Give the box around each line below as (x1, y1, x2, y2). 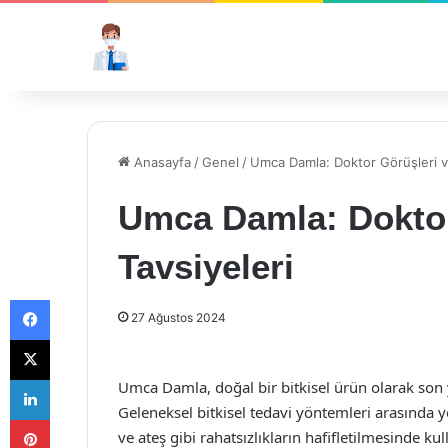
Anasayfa (130, 154, 191, 170)
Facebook (49, 291, 110, 307)
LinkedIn (49, 371, 101, 387)
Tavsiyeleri (118, 247, 294, 286)
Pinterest (49, 411, 106, 427)
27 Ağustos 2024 (131, 310, 226, 325)
